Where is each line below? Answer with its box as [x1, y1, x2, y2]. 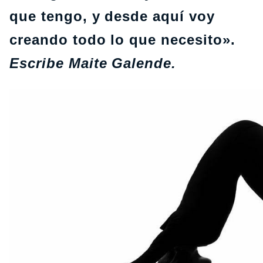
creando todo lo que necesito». [9, 32, 235, 48]
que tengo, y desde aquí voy [9, 8, 215, 24]
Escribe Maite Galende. [9, 55, 177, 71]
